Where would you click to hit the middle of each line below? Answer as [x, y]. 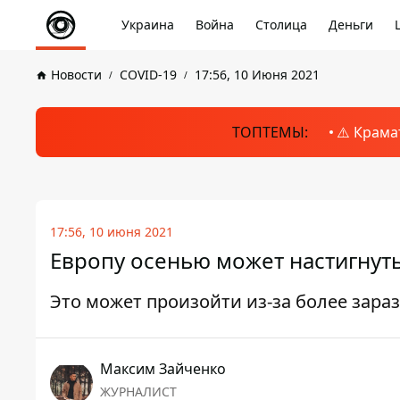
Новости [76, 75]
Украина [148, 25]
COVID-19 [148, 75]
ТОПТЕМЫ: [270, 132]
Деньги [351, 25]
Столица [281, 25]
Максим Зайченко [163, 369]
